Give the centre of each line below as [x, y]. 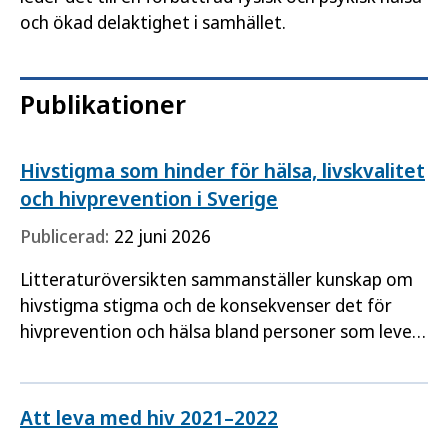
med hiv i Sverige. [89, 357]
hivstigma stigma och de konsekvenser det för [206, 305]
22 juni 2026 [162, 236]
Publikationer [103, 104]
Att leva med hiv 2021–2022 [149, 417]
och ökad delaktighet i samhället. [153, 22]
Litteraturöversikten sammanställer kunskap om [216, 279]
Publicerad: [64, 236]
